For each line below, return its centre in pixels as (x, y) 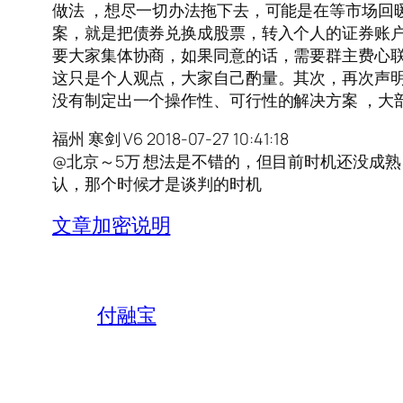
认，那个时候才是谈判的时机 (157, 184)
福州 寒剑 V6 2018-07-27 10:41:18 (171, 139)
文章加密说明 (112, 225)
